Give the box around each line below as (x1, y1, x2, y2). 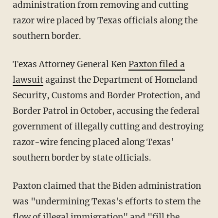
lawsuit (12, 74, 43, 86)
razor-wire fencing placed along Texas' (12, 137, 174, 148)
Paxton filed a (128, 59, 185, 70)
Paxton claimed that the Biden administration (12, 181, 18, 192)
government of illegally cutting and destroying (12, 121, 203, 132)
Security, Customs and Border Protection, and (12, 90, 200, 101)
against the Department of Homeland (43, 74, 198, 86)
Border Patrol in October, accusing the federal (12, 106, 200, 117)
